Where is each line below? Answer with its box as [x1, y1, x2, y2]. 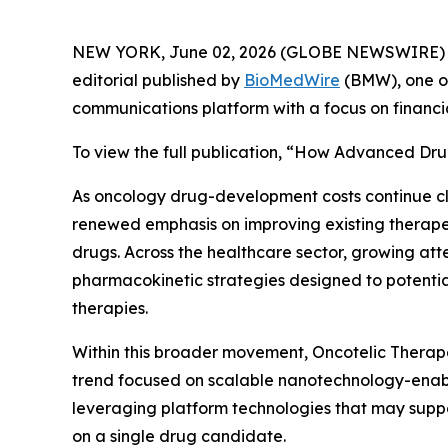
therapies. [72, 298, 148, 318]
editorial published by [72, 70, 244, 90]
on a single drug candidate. [72, 426, 290, 446]
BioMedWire [244, 70, 340, 90]
